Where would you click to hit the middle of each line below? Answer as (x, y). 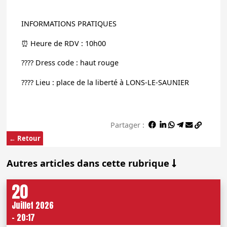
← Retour (25, 138)
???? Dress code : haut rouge (70, 63)
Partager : (127, 125)
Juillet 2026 (33, 205)
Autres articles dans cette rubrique (89, 163)
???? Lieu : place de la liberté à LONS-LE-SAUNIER (105, 82)
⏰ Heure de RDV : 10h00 (63, 43)
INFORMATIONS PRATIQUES (69, 24)
